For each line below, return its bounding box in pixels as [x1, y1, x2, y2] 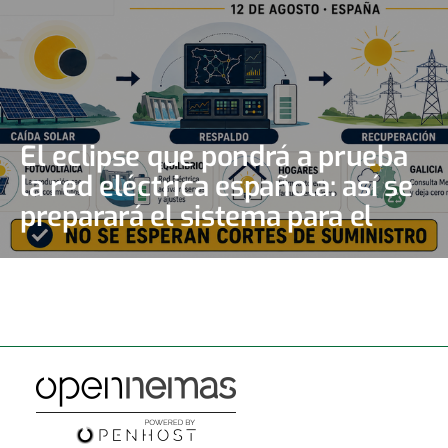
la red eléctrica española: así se [20, 168, 413, 206]
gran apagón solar [20, 228, 250, 266]
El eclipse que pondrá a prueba [20, 138, 408, 176]
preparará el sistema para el [20, 198, 374, 236]
